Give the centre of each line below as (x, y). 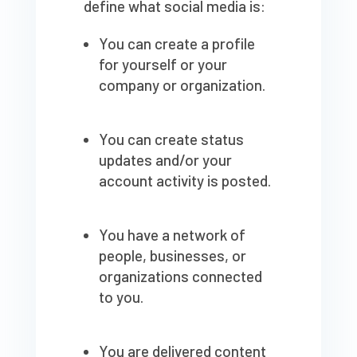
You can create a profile (177, 44)
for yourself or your (163, 65)
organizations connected (180, 277)
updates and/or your (165, 160)
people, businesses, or (172, 256)
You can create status (171, 139)
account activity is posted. (184, 181)
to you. (121, 297)
